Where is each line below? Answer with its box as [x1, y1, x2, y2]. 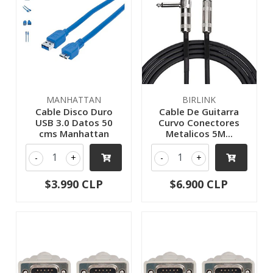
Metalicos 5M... [165, 127, 233, 140]
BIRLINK [182, 93, 216, 105]
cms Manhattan [38, 127, 109, 140]
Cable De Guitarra [159, 105, 239, 118]
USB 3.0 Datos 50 [35, 116, 113, 129]
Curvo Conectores [158, 116, 240, 129]
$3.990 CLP [44, 176, 103, 191]
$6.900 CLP [170, 176, 229, 191]
